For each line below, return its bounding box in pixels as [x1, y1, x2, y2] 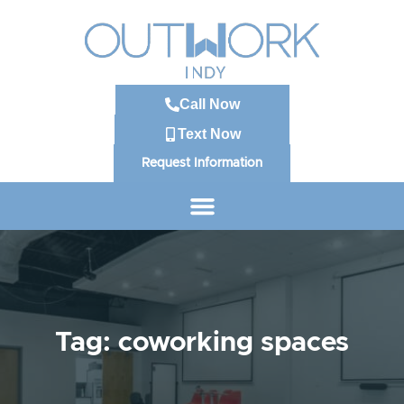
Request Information [142, 156, 262, 170]
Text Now [178, 125, 241, 142]
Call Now [179, 96, 240, 112]
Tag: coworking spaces [55, 329, 349, 356]
